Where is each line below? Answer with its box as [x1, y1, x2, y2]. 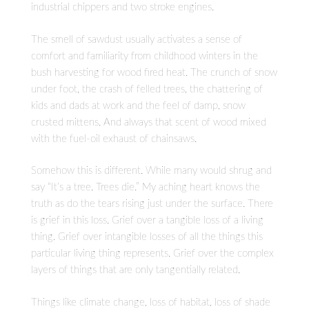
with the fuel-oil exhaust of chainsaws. [31, 133, 197, 144]
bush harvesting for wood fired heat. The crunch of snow [31, 67, 277, 78]
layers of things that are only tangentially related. [31, 265, 243, 276]
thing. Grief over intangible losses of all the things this [31, 232, 263, 243]
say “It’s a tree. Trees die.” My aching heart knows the [31, 182, 260, 193]
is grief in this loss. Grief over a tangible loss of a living [31, 215, 263, 226]
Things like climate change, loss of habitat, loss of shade [31, 297, 270, 308]
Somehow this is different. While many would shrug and [31, 166, 272, 177]
